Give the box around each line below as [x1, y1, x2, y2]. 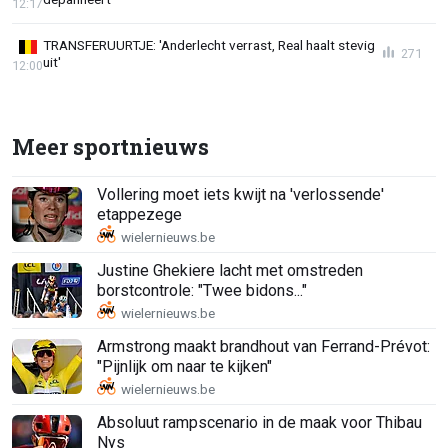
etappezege [97, 204, 182, 224]
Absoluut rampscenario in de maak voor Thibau [97, 412, 422, 432]
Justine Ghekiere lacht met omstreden [97, 260, 363, 280]
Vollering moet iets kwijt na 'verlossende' [97, 184, 384, 204]
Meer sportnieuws [12, 132, 209, 162]
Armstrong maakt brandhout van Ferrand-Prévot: [97, 336, 430, 356]
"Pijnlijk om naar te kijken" [97, 356, 272, 376]
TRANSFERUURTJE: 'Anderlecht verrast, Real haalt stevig [43, 37, 375, 54]
